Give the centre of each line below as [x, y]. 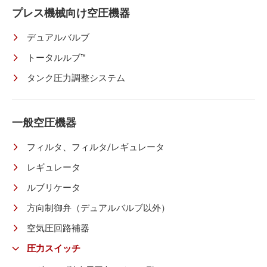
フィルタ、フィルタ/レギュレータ [96, 147]
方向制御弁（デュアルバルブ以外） [98, 207]
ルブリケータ [54, 187]
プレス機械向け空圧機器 [71, 13]
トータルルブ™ [56, 57]
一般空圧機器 [44, 122]
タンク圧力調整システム [76, 77]
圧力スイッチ [54, 248]
